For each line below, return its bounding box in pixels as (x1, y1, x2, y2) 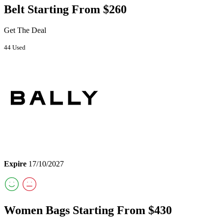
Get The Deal (4, 26, 46, 34)
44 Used (4, 43, 26, 51)
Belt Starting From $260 (4, 2, 127, 16)
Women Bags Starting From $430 (4, 203, 172, 217)
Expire (4, 159, 27, 168)
